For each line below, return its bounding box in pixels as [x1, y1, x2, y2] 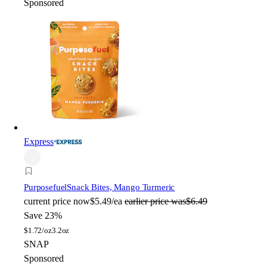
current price [24, 196, 71, 207]
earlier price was [125, 196, 186, 207]
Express [24, 136, 54, 147]
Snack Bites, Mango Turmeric [67, 182, 175, 193]
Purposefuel [24, 182, 67, 193]
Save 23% [24, 210, 62, 221]
